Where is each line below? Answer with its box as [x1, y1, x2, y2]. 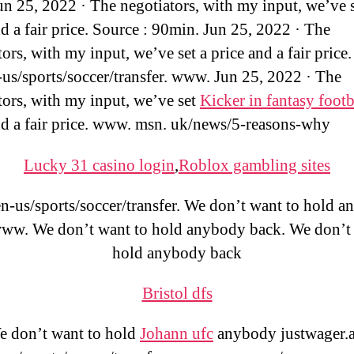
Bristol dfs [141, 283, 213, 304]
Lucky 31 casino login [24, 155, 175, 176]
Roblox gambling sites [179, 155, 330, 176]
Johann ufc [140, 323, 213, 345]
